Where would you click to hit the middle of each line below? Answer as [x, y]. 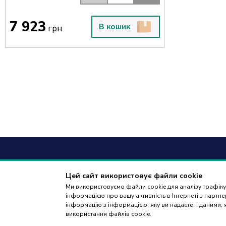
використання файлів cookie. [109, 214]
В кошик [114, 27]
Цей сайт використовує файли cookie [134, 176]
